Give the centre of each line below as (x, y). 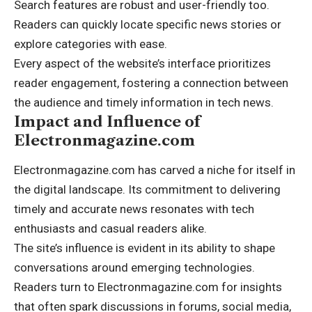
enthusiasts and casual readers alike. (110, 229)
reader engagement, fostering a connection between (151, 83)
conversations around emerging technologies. (134, 268)
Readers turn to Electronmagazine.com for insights (148, 287)
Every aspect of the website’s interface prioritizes (142, 63)
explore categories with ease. (91, 44)
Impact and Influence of (107, 121)
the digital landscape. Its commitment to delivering (147, 190)
